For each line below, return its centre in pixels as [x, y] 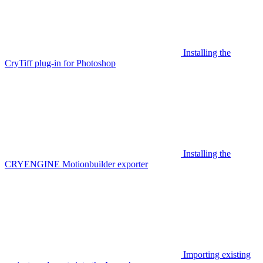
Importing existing [217, 254]
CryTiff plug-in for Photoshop [60, 63]
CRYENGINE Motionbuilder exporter [76, 164]
